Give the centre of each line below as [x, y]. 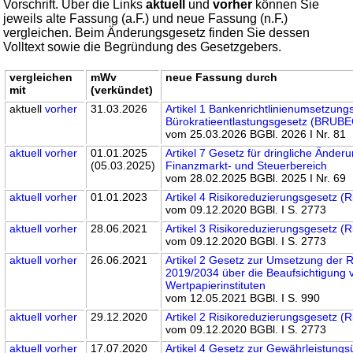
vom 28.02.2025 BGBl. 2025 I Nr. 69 [256, 178]
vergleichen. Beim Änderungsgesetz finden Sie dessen [157, 32]
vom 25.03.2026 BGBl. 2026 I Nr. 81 [256, 134]
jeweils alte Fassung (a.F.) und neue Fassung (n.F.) [146, 18]
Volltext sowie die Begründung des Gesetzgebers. [143, 46]
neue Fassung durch [222, 77]
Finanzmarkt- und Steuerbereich [247, 165]
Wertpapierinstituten [216, 285]
